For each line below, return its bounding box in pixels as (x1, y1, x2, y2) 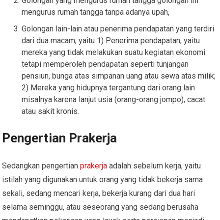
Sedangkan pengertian (2, 161, 81, 170)
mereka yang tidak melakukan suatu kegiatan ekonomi (22, 47, 206, 57)
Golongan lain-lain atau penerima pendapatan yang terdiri (22, 24, 215, 33)
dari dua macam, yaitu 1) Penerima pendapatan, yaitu (22, 35, 200, 45)
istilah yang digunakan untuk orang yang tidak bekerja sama (2, 174, 203, 184)
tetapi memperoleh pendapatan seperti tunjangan (22, 59, 189, 69)
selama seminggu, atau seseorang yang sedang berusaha (2, 202, 199, 212)
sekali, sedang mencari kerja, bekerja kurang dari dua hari (2, 188, 195, 198)
